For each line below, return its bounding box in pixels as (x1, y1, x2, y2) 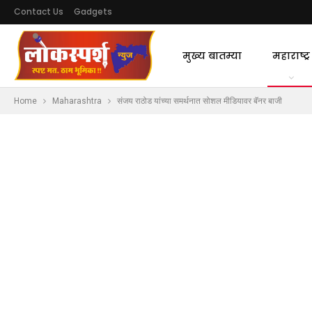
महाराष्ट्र (272, 49, 310, 63)
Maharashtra (52, 96, 102, 106)
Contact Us (14, 6, 63, 17)
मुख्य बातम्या (182, 49, 242, 63)
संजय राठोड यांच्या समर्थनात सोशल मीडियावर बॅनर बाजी (117, 96, 282, 106)
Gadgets (74, 6, 112, 17)
